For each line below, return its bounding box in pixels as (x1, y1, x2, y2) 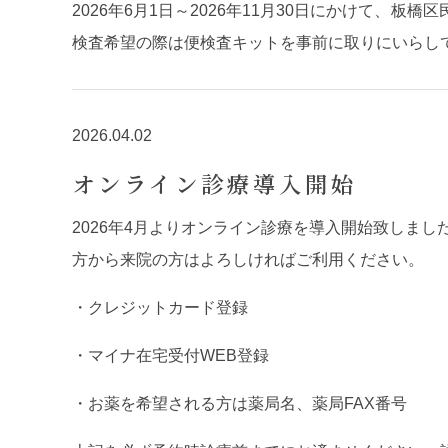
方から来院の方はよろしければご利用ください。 (72, 251, 424, 268)
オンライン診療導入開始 (72, 167, 358, 199)
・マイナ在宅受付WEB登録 (72, 347, 269, 364)
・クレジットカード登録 (72, 299, 248, 316)
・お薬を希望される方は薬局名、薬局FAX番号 (72, 395, 407, 412)
